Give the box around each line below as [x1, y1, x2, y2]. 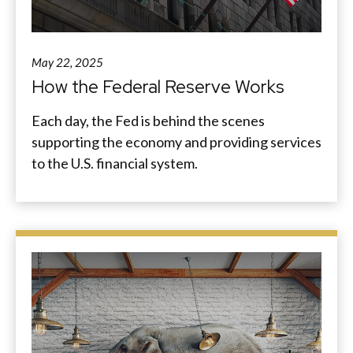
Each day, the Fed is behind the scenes [32, 112, 265, 130]
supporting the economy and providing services [32, 133, 321, 151]
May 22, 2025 [32, 55, 103, 70]
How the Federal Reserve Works [32, 75, 284, 99]
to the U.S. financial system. [32, 154, 198, 173]
